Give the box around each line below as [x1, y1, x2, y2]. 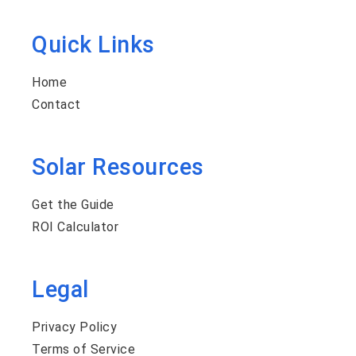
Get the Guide [32, 196, 114, 212]
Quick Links [32, 30, 155, 58]
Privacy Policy [32, 319, 117, 335]
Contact [32, 96, 81, 112]
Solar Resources [32, 153, 204, 180]
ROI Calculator [32, 219, 118, 234]
